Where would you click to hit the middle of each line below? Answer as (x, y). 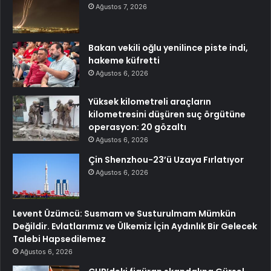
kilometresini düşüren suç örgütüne (167, 115)
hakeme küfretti (124, 61)
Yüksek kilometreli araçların (150, 102)
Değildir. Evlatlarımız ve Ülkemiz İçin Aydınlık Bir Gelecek (135, 227)
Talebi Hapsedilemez (59, 239)
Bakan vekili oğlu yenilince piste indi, (168, 48)
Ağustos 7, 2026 (121, 7)
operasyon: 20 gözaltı (137, 127)
